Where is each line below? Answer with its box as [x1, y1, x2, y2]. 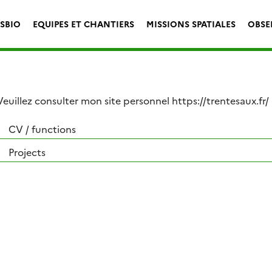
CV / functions [8, 121, 76, 135]
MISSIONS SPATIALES [146, 17, 236, 30]
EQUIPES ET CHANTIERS [33, 17, 134, 30]
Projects [8, 144, 46, 158]
